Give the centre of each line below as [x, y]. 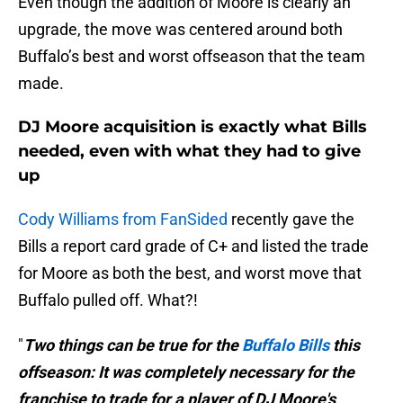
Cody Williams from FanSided [123, 219]
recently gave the [291, 219]
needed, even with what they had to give [189, 152]
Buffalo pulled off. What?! [108, 300]
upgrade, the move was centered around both [180, 30]
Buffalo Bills [287, 345]
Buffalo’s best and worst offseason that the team [192, 57]
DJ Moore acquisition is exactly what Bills [193, 127]
